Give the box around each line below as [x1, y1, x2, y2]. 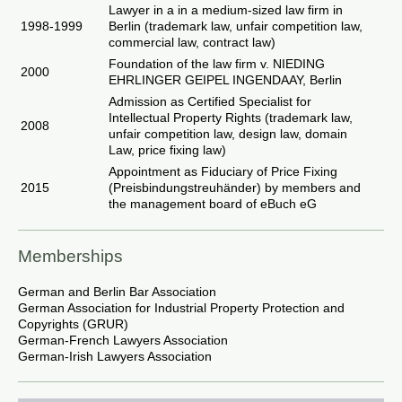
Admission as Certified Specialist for [109, 94, 311, 109]
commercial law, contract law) [109, 35, 275, 49]
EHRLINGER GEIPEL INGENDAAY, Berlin [109, 73, 342, 87]
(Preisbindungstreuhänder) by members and [109, 180, 361, 195]
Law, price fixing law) [109, 143, 226, 157]
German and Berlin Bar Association [18, 284, 216, 299]
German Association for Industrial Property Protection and [18, 301, 345, 315]
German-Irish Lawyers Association [18, 349, 212, 363]
